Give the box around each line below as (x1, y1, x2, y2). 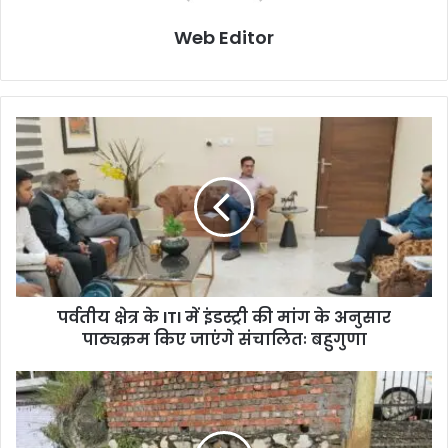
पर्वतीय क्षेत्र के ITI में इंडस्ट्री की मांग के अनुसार (57, 305, 391, 329)
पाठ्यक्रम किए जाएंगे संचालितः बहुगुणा (81, 327, 367, 351)
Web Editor (174, 24, 274, 50)
